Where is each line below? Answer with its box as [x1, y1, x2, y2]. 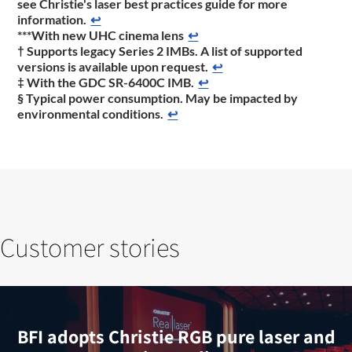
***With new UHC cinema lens [17, 27, 185, 43]
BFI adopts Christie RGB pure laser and [16, 324, 335, 350]
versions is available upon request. [17, 59, 209, 75]
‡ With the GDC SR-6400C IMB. [17, 75, 195, 90]
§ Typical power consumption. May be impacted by [17, 90, 299, 106]
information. [17, 12, 87, 27]
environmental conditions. [17, 106, 164, 122]
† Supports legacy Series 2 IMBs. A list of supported [17, 43, 303, 59]
